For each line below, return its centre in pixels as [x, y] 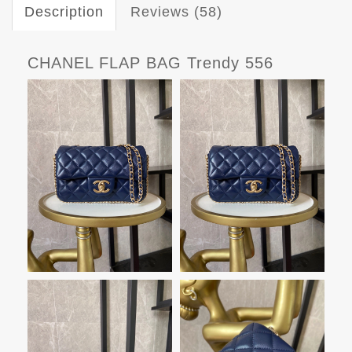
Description [64, 11]
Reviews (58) [176, 11]
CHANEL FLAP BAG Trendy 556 [150, 62]
